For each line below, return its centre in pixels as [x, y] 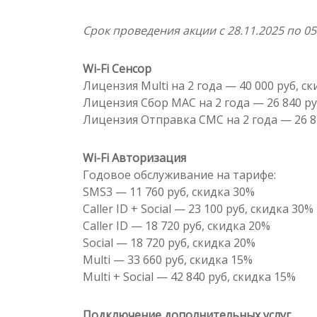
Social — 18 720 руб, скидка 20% [169, 242]
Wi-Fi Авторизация [134, 157]
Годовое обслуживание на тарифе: [179, 174]
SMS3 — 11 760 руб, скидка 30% [169, 191]
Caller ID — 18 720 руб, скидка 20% [177, 225]
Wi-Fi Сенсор [117, 68]
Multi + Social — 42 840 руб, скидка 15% [189, 276]
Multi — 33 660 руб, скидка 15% [168, 259]
